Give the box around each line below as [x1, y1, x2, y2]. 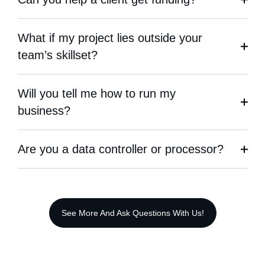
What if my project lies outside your [18, 31, 202, 44]
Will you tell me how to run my [18, 87, 176, 100]
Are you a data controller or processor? [18, 143, 224, 156]
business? [18, 104, 70, 117]
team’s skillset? [18, 49, 98, 62]
